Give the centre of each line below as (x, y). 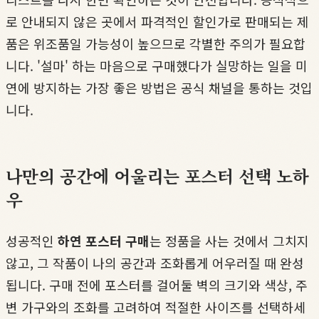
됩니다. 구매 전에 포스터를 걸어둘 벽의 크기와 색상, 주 (157, 284)
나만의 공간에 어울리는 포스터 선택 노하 (157, 175)
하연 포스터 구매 (104, 240)
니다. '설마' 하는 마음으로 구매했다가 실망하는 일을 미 (157, 65)
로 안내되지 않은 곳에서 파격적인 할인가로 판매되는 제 (157, 21)
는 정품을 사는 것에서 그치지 (229, 240)
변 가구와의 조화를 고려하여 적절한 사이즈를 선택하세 (156, 307)
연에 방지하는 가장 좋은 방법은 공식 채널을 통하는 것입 (159, 87)
